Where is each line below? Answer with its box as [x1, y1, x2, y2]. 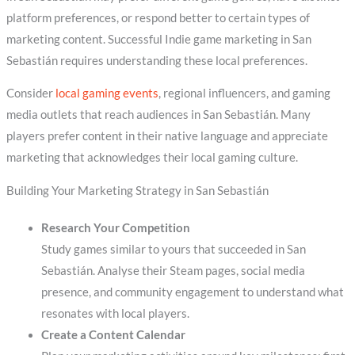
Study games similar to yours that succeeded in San [40, 242, 306, 256]
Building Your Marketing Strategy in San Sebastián [6, 183, 269, 197]
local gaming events [55, 86, 158, 101]
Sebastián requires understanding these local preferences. [6, 53, 307, 67]
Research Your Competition [40, 220, 190, 235]
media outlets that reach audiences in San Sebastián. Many [6, 108, 311, 122]
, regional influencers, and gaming [158, 86, 330, 101]
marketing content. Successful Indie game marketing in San [6, 32, 311, 46]
